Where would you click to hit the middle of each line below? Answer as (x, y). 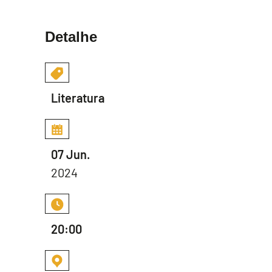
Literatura (78, 98)
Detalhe (71, 37)
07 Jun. (70, 155)
